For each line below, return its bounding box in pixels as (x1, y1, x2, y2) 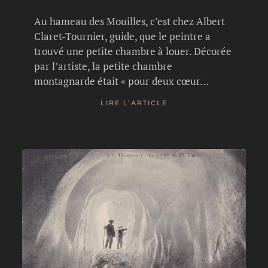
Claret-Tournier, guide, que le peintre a (34, 29, 211, 43)
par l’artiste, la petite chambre (34, 59, 173, 73)
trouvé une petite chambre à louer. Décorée (34, 44, 232, 58)
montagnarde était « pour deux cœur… (34, 74, 209, 88)
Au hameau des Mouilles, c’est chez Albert (34, 14, 226, 28)
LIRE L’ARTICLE (100, 99, 167, 108)
